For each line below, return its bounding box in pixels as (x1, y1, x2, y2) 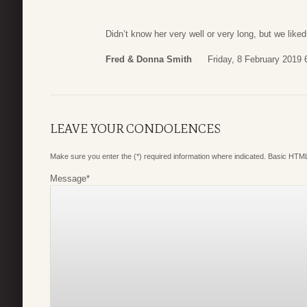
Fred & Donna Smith (106, 54, 192, 65)
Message (50, 173, 86, 184)
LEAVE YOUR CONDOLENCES (50, 121, 221, 137)
